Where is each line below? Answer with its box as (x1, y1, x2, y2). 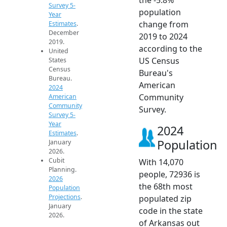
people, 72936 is (139, 168, 200, 180)
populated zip (139, 193, 192, 204)
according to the (139, 43, 202, 54)
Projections (49, 192, 81, 201)
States (49, 55, 66, 64)
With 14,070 (139, 156, 183, 168)
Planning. (49, 165, 77, 174)
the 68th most (139, 180, 193, 192)
